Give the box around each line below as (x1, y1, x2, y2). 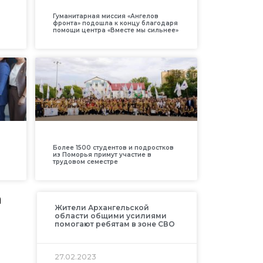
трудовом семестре (52, 157, 118, 166)
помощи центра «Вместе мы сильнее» (52, 26, 178, 34)
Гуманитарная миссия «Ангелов (52, 12, 159, 20)
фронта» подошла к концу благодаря (52, 19, 178, 27)
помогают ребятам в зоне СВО (54, 219, 175, 228)
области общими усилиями (54, 211, 167, 220)
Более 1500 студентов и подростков (52, 143, 174, 151)
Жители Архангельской (54, 203, 149, 212)
